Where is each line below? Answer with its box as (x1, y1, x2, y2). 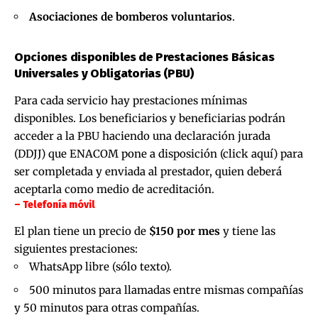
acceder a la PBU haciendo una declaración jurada (14, 128, 270, 143)
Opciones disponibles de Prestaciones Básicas (14, 49, 275, 65)
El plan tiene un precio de (14, 224, 149, 238)
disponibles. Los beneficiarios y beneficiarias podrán (14, 111, 285, 125)
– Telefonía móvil (14, 198, 95, 211)
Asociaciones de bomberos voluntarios (29, 9, 232, 23)
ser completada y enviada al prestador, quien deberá (14, 164, 282, 178)
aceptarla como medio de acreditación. (14, 182, 214, 196)
